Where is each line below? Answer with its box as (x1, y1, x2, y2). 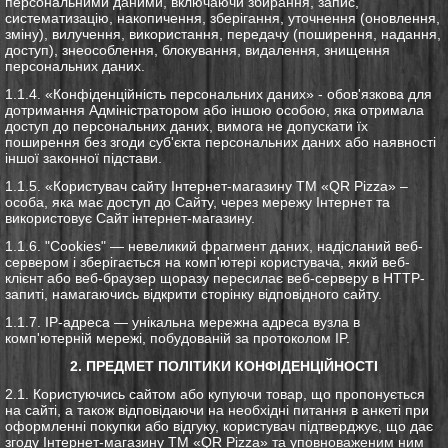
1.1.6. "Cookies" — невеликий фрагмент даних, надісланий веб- (5, 237, 423, 254)
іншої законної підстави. (5, 149, 162, 166)
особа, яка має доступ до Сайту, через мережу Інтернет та (5, 193, 390, 210)
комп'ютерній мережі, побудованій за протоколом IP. (5, 329, 350, 346)
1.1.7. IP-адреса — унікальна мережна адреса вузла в (5, 313, 360, 330)
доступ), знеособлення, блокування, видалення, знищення (5, 41, 390, 58)
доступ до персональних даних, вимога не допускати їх (5, 117, 368, 134)
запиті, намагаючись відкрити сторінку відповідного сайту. (5, 285, 382, 302)
